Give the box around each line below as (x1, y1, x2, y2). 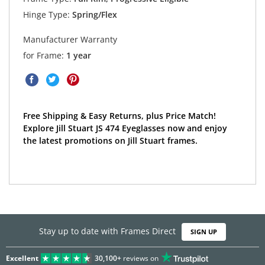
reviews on (121, 253, 159, 263)
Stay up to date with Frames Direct (38, 225, 176, 237)
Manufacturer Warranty (22, 33, 117, 45)
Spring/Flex (69, 8, 117, 20)
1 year (66, 49, 91, 61)
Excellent (6, 253, 38, 263)
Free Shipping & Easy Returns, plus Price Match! (22, 109, 216, 121)
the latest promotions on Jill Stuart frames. (22, 134, 198, 146)
